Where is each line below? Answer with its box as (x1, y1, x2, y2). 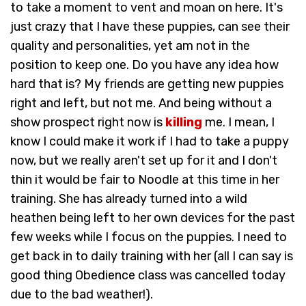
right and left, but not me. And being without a (10, 96, 272, 111)
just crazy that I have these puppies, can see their (10, 19, 290, 35)
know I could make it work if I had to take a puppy (10, 134, 289, 150)
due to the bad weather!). (10, 287, 153, 303)
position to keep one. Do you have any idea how (10, 57, 279, 73)
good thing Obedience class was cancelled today (10, 268, 286, 283)
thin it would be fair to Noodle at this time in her (10, 172, 279, 188)
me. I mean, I (202, 115, 275, 130)
